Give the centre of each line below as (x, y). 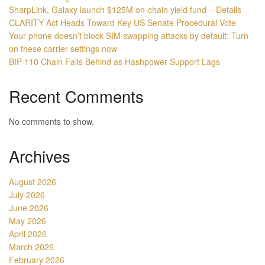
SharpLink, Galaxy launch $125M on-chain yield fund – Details (125, 9)
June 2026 (29, 207)
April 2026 (28, 233)
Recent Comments (76, 96)
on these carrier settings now (63, 48)
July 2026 (27, 194)
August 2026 (33, 181)
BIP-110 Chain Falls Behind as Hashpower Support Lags (114, 61)
